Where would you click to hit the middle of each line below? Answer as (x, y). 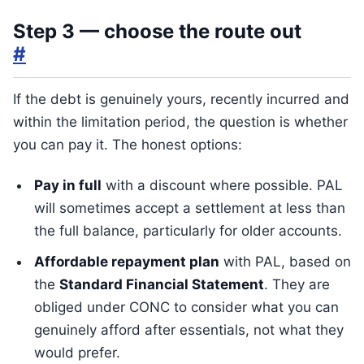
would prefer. (77, 353)
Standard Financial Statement (162, 284)
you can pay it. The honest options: (128, 145)
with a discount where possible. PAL (222, 185)
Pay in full (68, 185)
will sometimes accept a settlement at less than (190, 208)
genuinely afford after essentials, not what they (189, 330)
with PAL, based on (285, 262)
